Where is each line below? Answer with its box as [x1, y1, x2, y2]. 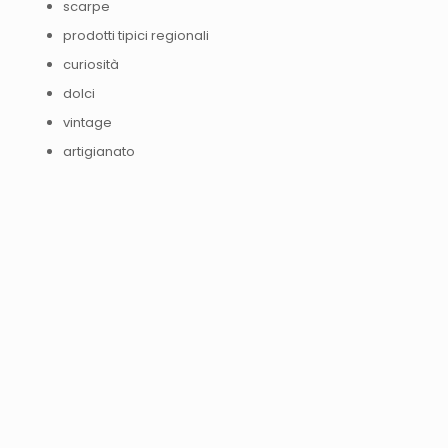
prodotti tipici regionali [63, 26, 209, 45]
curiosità [63, 55, 119, 74]
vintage [63, 113, 112, 132]
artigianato [63, 142, 135, 161]
